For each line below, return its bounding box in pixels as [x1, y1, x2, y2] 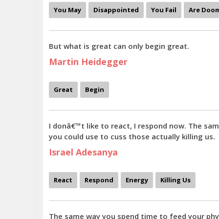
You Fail [151, 5, 176, 14]
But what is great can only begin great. [49, 41, 189, 51]
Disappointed [93, 5, 139, 14]
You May [54, 5, 81, 14]
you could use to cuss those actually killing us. [49, 131, 215, 141]
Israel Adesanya [49, 146, 118, 158]
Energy [126, 175, 148, 184]
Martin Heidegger [49, 56, 128, 67]
